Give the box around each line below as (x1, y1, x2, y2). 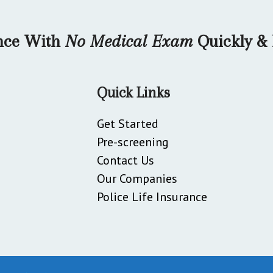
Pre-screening (96, 133, 169, 150)
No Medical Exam (60, 30, 193, 51)
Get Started (96, 115, 158, 132)
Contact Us (96, 152, 154, 168)
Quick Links (96, 83, 170, 101)
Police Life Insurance (96, 188, 207, 205)
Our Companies (96, 170, 177, 186)
